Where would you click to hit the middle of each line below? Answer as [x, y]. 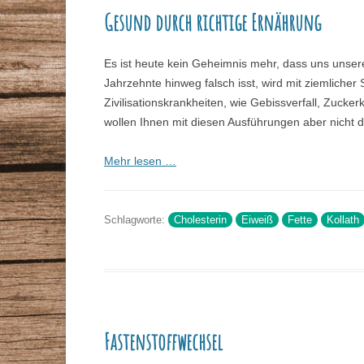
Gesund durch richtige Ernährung [212, 23]
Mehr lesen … [140, 161]
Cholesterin [200, 220]
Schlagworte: [136, 220]
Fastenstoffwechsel [163, 342]
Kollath [342, 220]
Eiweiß [257, 220]
